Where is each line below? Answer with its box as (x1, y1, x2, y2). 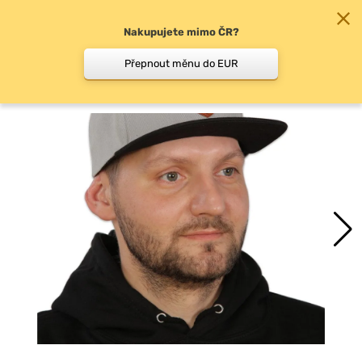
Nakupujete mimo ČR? (123, 26, 239, 38)
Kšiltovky (27, 67, 79, 82)
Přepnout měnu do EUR (124, 57, 238, 69)
